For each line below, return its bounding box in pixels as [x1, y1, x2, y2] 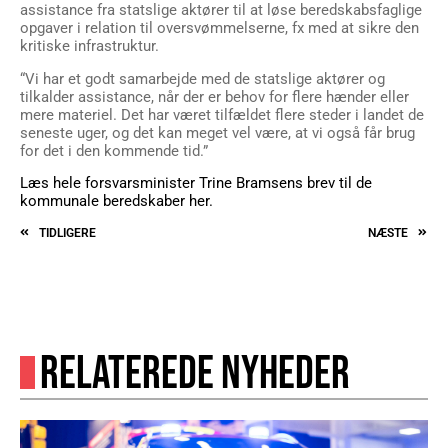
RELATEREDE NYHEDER [40, 347, 350, 403]
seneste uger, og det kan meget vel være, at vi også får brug [20, 123, 415, 142]
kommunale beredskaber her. [20, 192, 213, 211]
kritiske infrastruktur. [20, 37, 159, 56]
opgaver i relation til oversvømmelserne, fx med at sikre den [20, 19, 419, 38]
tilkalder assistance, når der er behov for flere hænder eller [20, 87, 409, 106]
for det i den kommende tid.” [20, 141, 208, 160]
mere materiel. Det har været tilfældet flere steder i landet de [20, 105, 424, 124]
